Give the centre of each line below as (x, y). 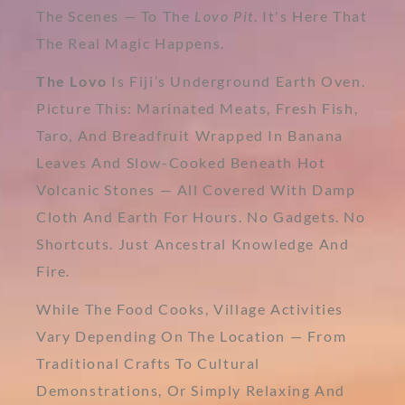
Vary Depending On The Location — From (192, 335)
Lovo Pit (224, 15)
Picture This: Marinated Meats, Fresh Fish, (198, 108)
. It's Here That (311, 15)
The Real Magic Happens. (131, 42)
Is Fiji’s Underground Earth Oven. (236, 80)
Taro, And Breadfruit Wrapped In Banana (190, 135)
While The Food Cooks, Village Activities (190, 308)
